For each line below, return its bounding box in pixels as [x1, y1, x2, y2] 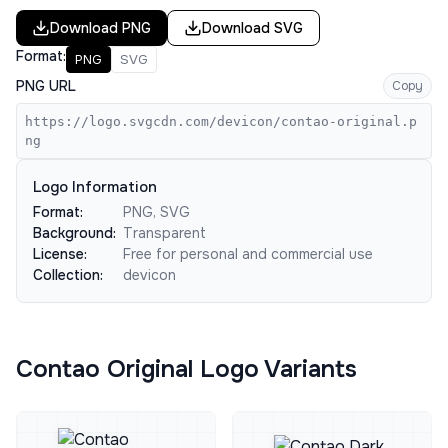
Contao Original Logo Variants [16, 354, 357, 384]
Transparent [123, 224, 206, 242]
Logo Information [33, 177, 157, 197]
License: [33, 245, 87, 263]
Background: [33, 224, 116, 242]
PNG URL [16, 76, 76, 95]
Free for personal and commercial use [123, 245, 373, 263]
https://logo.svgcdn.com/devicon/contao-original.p [25, 114, 417, 129]
